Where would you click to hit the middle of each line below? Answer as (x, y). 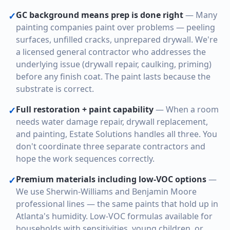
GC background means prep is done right (100, 15)
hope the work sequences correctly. (85, 159)
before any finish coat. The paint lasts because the (113, 76)
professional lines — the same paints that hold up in (117, 204)
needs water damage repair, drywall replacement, (112, 122)
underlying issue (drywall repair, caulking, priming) (114, 64)
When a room (192, 109)
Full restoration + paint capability (85, 109)
